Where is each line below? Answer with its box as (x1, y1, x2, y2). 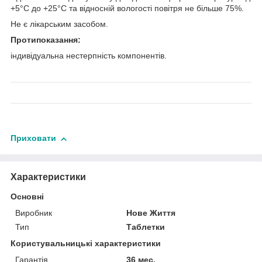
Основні (11, 191, 44, 201)
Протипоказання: (11, 35, 81, 45)
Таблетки (126, 222, 166, 232)
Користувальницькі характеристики (11, 238, 161, 248)
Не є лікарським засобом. (11, 19, 108, 29)
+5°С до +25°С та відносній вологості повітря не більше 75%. (11, 4, 244, 13)
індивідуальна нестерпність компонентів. (11, 51, 167, 61)
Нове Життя (126, 208, 176, 218)
